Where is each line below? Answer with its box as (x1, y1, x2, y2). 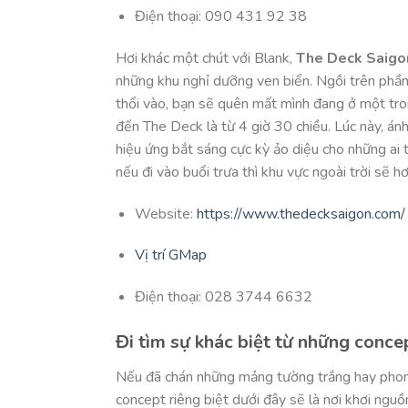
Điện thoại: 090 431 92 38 (134, 6, 307, 27)
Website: (134, 203, 197, 224)
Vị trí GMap (134, 245, 207, 266)
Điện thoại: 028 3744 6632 (134, 287, 312, 308)
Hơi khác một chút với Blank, (116, 47, 296, 68)
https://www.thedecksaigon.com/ (196, 203, 405, 224)
